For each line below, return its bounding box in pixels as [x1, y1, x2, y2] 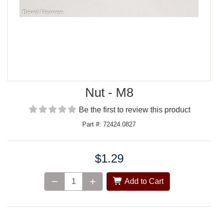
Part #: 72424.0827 [82, 121, 136, 128]
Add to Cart [123, 177, 163, 186]
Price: [7, 154, 27, 163]
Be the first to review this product [78, 106, 190, 114]
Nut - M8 [85, 85, 133, 100]
